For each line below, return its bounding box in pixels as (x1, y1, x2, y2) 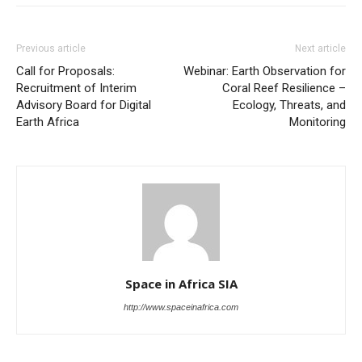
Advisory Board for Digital (16, 98, 151, 113)
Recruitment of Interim (16, 81, 137, 96)
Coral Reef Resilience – (222, 81, 346, 96)
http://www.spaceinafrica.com (124, 302, 238, 313)
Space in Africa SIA (124, 276, 238, 293)
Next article (295, 43, 346, 55)
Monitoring (289, 115, 346, 130)
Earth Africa (16, 115, 79, 130)
